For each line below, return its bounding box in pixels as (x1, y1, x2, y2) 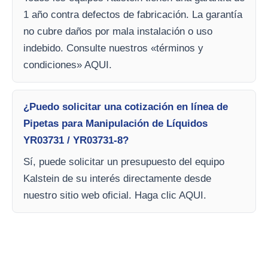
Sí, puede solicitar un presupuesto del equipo (23, 156, 224, 168)
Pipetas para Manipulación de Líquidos (23, 118, 208, 130)
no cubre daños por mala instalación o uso (23, 26, 212, 38)
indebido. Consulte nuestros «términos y (23, 42, 203, 54)
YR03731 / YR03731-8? (23, 135, 129, 147)
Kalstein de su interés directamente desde (23, 173, 211, 185)
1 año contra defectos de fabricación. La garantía (23, 9, 242, 21)
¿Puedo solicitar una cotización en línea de (23, 101, 228, 113)
